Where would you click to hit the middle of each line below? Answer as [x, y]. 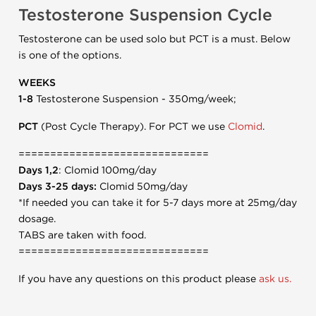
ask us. [275, 279]
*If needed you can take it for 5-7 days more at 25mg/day [158, 203]
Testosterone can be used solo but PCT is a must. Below [154, 39]
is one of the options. [70, 55]
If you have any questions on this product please [139, 279]
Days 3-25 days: [57, 187]
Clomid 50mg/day [142, 187]
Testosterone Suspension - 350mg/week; [135, 99]
